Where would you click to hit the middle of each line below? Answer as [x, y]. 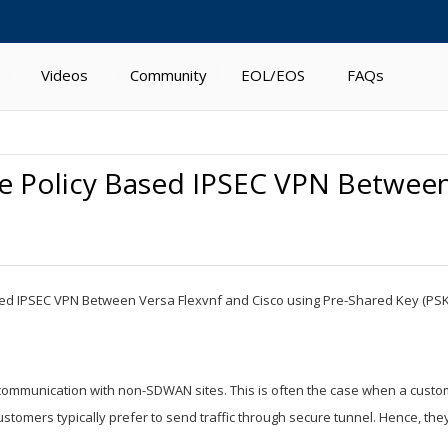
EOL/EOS [273, 75]
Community [168, 75]
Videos [64, 75]
